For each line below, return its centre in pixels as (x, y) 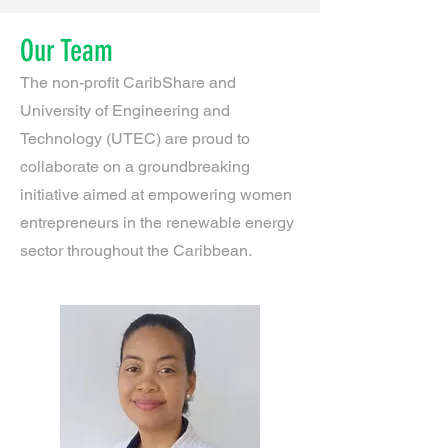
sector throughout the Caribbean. (136, 250)
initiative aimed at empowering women (156, 194)
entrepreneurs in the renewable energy (157, 222)
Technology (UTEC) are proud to (135, 138)
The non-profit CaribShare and (128, 82)
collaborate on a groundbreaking (135, 166)
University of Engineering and (125, 110)
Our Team (66, 51)
